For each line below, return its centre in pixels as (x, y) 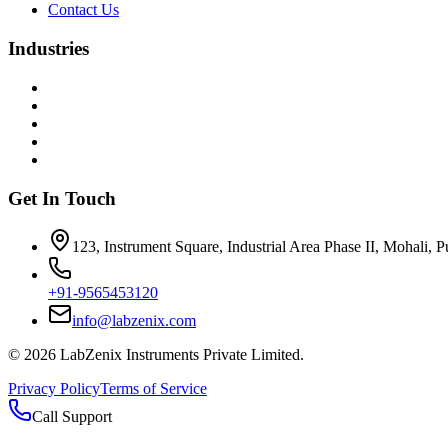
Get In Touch (62, 198)
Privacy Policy (54, 389)
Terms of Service (153, 389)
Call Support (72, 417)
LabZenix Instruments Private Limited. (180, 355)
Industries (48, 49)
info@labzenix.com (134, 321)
